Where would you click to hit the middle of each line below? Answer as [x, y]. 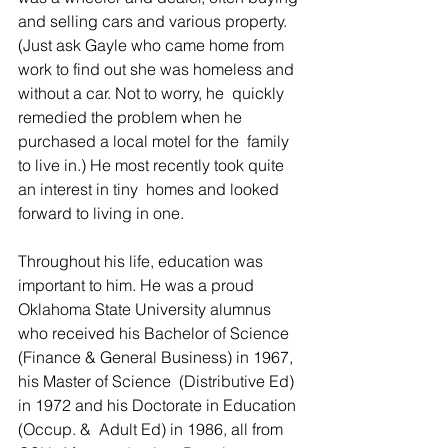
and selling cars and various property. [154, 21]
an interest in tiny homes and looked [150, 189]
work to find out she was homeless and [158, 69]
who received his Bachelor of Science [157, 333]
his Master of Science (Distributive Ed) [158, 381]
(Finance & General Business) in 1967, [157, 357]
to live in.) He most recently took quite [153, 165]
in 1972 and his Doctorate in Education [159, 405]
